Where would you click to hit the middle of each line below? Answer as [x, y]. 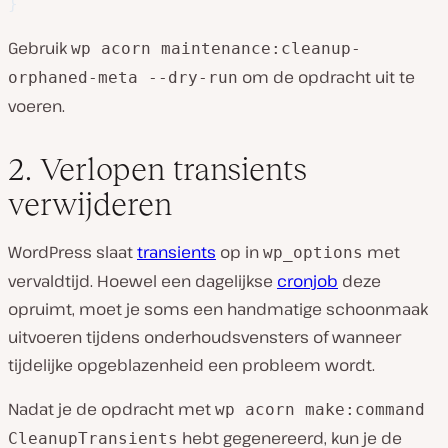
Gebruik [39, 48]
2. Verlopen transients [157, 169]
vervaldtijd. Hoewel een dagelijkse [142, 281]
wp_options [313, 253]
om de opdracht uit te [326, 77]
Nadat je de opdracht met [111, 409]
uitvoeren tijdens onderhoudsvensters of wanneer [204, 337]
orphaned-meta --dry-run [123, 78]
